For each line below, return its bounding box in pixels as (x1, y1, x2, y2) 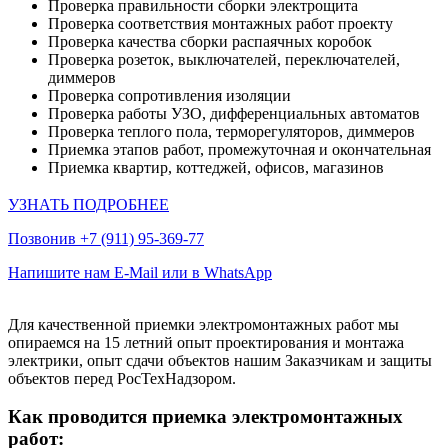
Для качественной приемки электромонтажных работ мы (8, 315, 399, 333)
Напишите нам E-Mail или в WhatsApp (8, 263, 272, 281)
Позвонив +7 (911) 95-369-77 (8, 229, 204, 247)
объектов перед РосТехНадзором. (8, 369, 236, 387)
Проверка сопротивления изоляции (48, 86, 291, 104)
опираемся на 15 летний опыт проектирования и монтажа (8, 333, 404, 351)
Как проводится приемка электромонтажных (8, 406, 403, 428)
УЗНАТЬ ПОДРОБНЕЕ (8, 195, 169, 213)
